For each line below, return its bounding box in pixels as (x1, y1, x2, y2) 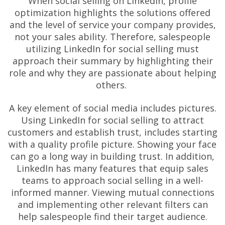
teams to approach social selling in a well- (22, 174, 203, 187)
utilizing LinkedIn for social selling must (26, 42, 199, 55)
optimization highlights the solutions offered (15, 6, 210, 19)
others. (96, 78, 129, 91)
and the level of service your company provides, (9, 18, 216, 31)
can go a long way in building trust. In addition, (11, 150, 214, 163)
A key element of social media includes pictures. (9, 102, 216, 115)
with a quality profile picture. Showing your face (9, 138, 216, 151)
